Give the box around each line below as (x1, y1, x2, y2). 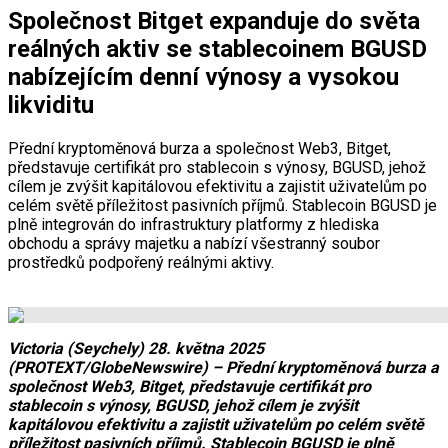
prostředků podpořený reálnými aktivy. (8, 252, 274, 272)
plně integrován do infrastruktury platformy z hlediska (8, 214, 379, 234)
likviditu (8, 90, 94, 119)
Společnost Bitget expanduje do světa (8, 6, 420, 35)
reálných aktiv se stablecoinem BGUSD (8, 34, 427, 63)
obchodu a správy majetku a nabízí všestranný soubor (8, 233, 380, 253)
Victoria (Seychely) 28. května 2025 (8, 338, 264, 358)
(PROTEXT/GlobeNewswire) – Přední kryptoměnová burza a (8, 357, 439, 377)
